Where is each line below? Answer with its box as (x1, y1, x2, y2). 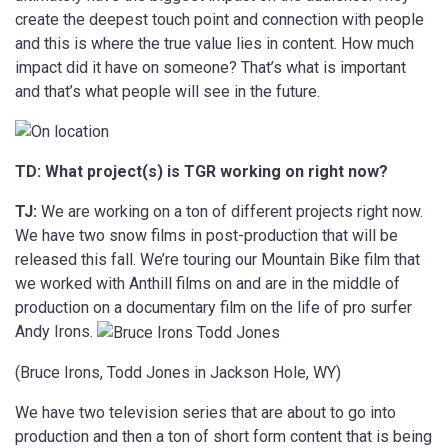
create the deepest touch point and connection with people (15, 9, 424, 29)
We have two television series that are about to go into (15, 403, 396, 423)
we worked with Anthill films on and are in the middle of (15, 274, 400, 294)
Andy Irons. (15, 322, 97, 342)
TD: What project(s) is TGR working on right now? (15, 162, 388, 182)
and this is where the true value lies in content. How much (15, 33, 414, 53)
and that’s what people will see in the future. (15, 81, 320, 101)
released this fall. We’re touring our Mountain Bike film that (15, 250, 420, 270)
